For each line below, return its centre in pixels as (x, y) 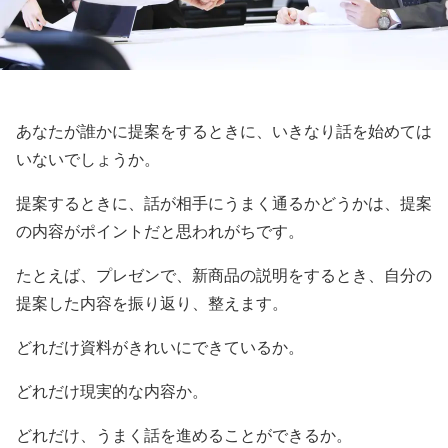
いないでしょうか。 (88, 159)
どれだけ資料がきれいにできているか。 (160, 347)
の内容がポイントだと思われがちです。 (160, 231)
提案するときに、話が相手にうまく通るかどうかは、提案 (224, 203)
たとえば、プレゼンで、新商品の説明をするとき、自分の (224, 275)
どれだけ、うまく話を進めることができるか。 (184, 435)
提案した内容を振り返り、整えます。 (152, 303)
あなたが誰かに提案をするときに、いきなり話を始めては (224, 131)
